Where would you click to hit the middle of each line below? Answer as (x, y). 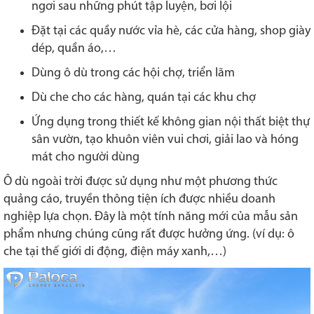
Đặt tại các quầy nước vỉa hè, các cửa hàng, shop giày (171, 31)
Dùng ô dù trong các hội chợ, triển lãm (133, 73)
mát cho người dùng (86, 157)
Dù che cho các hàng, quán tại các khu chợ (144, 97)
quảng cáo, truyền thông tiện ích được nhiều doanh (139, 199)
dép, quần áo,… (74, 48)
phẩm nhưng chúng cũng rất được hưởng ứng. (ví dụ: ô (149, 234)
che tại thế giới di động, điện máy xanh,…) (115, 252)
